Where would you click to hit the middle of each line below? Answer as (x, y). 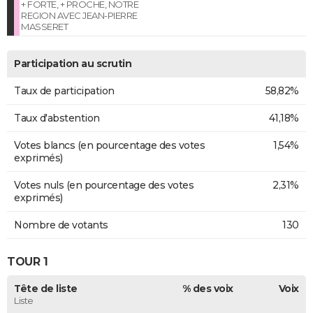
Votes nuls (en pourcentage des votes (104, 185)
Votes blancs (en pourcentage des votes (109, 145)
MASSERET (44, 26)
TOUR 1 (27, 262)
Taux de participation (64, 90)
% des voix (208, 288)
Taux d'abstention (57, 118)
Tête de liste (46, 288)
